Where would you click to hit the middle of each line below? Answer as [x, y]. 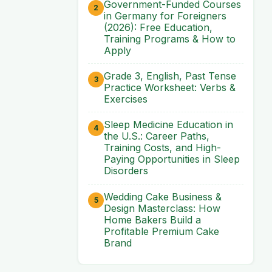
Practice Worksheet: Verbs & [170, 87]
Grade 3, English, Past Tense [170, 76]
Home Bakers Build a [152, 219]
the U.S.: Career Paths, [157, 136]
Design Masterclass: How [162, 208]
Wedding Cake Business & [163, 196]
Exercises [126, 99]
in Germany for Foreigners [165, 15]
